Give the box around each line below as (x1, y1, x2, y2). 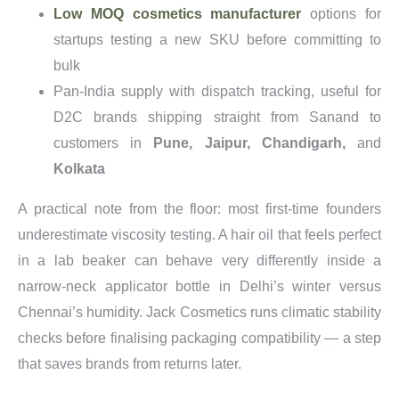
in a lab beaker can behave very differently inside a (18, 252, 381, 268)
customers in (53, 134, 154, 151)
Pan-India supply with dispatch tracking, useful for (53, 83, 381, 99)
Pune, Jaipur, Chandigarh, (153, 134, 346, 151)
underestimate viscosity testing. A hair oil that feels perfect (18, 226, 381, 242)
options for (301, 5, 382, 21)
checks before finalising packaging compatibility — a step (18, 330, 381, 346)
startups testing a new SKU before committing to (53, 31, 381, 47)
